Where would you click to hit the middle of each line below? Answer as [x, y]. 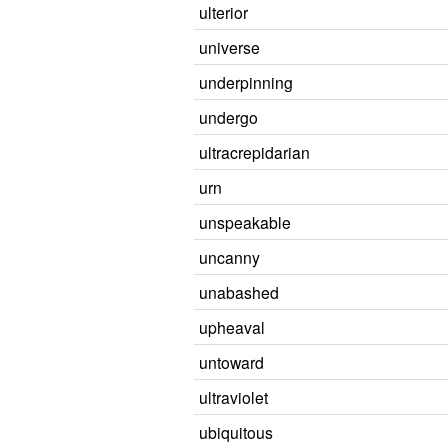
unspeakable [245, 222]
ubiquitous [236, 432]
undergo [228, 117]
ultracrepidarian [254, 152]
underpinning [246, 82]
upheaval [232, 327]
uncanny [229, 257]
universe [229, 47]
